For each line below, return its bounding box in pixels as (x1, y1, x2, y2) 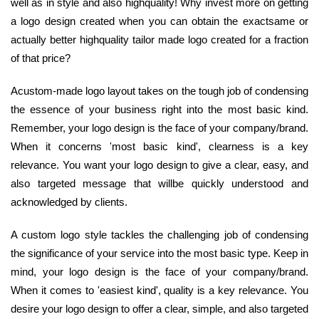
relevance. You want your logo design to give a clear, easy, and (11, 158, 308, 171)
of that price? (11, 51, 70, 64)
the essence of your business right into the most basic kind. (11, 103, 308, 115)
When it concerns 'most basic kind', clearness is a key (11, 140, 308, 152)
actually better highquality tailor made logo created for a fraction (11, 33, 308, 46)
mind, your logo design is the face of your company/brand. (11, 265, 308, 278)
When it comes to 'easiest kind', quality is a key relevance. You (11, 283, 308, 296)
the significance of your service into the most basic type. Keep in (11, 246, 308, 259)
